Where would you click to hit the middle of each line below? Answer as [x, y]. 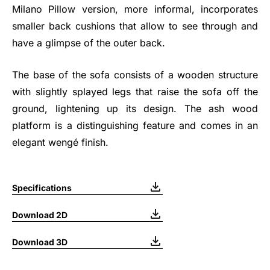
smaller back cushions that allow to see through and [135, 26]
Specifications [42, 188]
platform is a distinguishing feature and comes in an [135, 125]
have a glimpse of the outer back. [89, 43]
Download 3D [40, 242]
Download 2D [40, 215]
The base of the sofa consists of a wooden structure [135, 75]
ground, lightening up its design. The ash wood [135, 108]
